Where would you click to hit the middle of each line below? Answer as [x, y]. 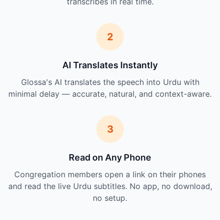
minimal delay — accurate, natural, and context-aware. [110, 94]
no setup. [110, 198]
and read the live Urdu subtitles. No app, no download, [110, 186]
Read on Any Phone [110, 158]
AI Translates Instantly [110, 65]
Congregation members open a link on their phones [110, 175]
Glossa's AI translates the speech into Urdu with [110, 82]
